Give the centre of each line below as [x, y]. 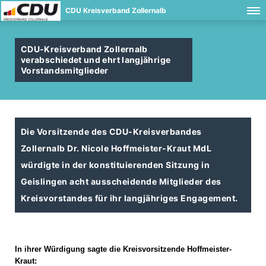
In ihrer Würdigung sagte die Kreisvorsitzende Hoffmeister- [123, 249]
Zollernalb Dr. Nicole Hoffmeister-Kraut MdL [116, 148]
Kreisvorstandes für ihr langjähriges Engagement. [129, 198]
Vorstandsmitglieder [65, 70]
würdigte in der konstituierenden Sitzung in [115, 165]
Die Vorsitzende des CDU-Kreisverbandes [111, 132]
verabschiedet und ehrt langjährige [96, 60]
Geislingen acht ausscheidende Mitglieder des [121, 181]
